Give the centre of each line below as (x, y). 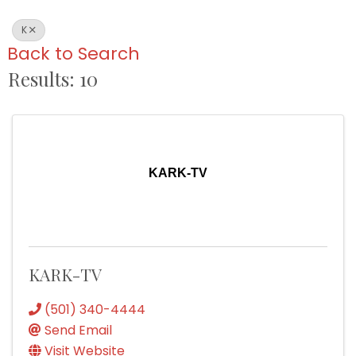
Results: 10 (53, 79)
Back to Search (74, 54)
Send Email (78, 331)
